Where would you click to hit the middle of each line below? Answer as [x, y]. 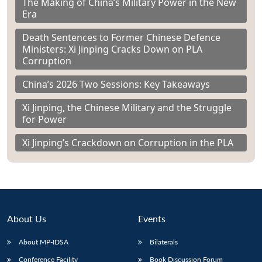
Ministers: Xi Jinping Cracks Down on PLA [112, 49]
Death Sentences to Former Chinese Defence [121, 38]
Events [152, 219]
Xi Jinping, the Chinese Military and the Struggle [127, 108]
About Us [27, 219]
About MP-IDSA [44, 242]
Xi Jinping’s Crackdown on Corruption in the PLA [128, 143]
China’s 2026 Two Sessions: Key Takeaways [116, 85]
